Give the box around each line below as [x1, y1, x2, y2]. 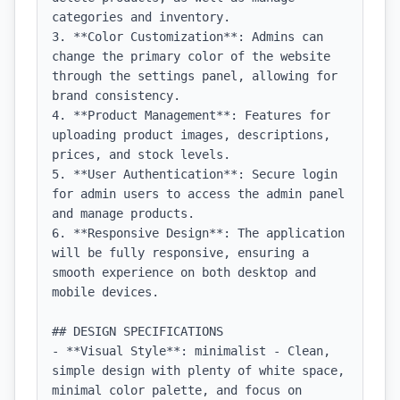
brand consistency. [52, 88, 180, 103]
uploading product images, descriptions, [52, 128, 330, 142]
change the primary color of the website [52, 49, 330, 63]
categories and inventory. [52, 10, 230, 24]
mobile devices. [52, 285, 159, 299]
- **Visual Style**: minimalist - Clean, [52, 344, 330, 358]
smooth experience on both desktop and [52, 265, 316, 279]
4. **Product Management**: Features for [52, 108, 330, 122]
